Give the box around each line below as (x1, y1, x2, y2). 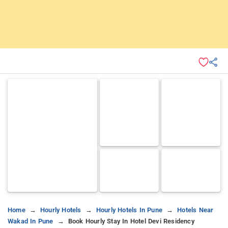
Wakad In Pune (8, 217, 53, 225)
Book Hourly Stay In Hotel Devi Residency (68, 217, 194, 225)
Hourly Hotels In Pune (96, 206, 163, 214)
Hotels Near (177, 206, 214, 214)
